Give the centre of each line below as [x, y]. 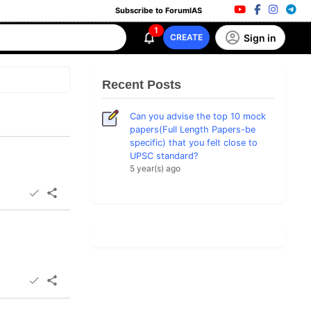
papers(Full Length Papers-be [193, 129]
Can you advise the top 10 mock [198, 116]
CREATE [186, 37]
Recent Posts [142, 85]
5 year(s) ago [155, 168]
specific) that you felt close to [194, 143]
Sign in [260, 37]
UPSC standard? [164, 156]
